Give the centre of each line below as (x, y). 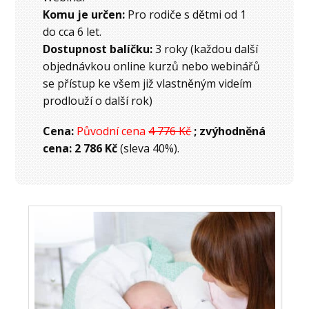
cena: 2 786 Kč (82, 148)
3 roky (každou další (206, 49)
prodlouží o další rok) (98, 100)
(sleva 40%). (150, 148)
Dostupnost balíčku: (98, 49)
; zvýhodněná (230, 131)
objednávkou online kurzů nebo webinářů (152, 66)
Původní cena (113, 131)
